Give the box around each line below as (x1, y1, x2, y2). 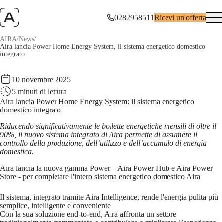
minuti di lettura (18, 87, 67, 96)
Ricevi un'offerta (154, 13, 206, 22)
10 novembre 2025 (12, 75, 71, 84)
